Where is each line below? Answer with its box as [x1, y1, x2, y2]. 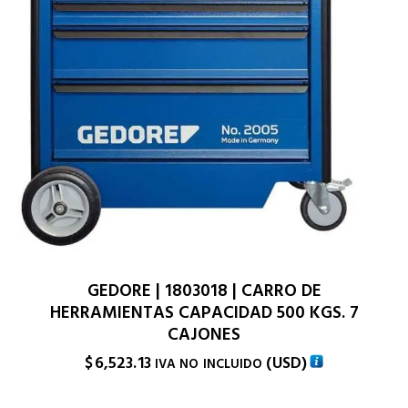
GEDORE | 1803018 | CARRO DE [87, 279, 321, 304]
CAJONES [168, 322, 240, 348]
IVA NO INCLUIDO [154, 355, 263, 374]
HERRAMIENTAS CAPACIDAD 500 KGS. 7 [49, 301, 359, 326]
